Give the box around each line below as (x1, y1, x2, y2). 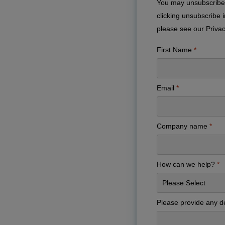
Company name (157, 122, 207, 130)
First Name (157, 46, 192, 54)
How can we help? (157, 160, 215, 168)
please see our (157, 25, 206, 33)
